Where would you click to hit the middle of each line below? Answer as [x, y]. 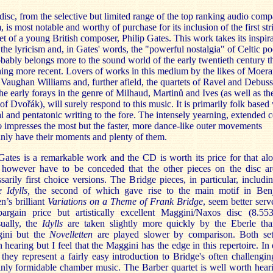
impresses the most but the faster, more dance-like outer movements [132, 126]
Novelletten [71, 234]
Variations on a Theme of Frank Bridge [125, 201]
